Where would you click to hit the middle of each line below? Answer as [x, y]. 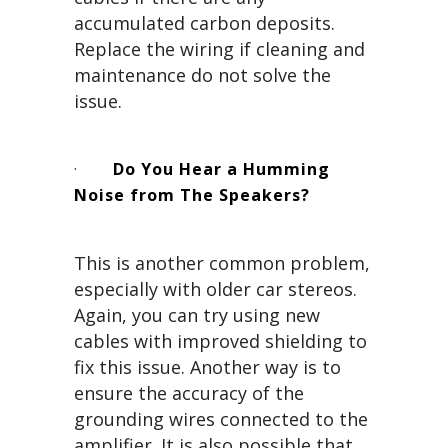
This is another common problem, [222, 263]
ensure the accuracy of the [189, 393]
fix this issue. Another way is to [207, 367]
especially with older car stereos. [215, 289]
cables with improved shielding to [220, 341]
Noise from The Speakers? [192, 195]
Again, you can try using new [197, 315]
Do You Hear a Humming [221, 169]
